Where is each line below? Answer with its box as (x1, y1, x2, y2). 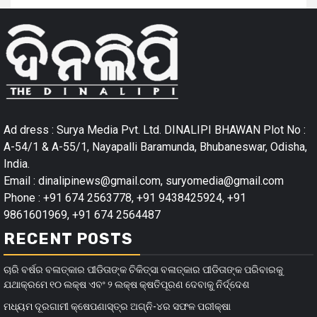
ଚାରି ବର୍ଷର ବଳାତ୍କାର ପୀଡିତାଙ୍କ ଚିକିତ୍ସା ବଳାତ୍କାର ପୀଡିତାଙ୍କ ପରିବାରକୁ (4, 263, 283, 275)
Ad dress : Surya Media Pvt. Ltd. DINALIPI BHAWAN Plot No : (4, 122, 306, 137)
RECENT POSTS (4, 229, 133, 248)
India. (4, 156, 30, 171)
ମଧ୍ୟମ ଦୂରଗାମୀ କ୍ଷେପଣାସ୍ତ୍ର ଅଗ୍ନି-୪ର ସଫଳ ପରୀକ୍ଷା (4, 300, 231, 312)
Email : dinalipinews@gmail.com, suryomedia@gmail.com (4, 173, 284, 188)
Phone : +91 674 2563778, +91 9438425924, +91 (4, 190, 246, 204)
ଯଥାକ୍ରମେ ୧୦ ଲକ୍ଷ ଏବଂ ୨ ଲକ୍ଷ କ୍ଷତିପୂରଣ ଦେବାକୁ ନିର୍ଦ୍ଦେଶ (4, 278, 249, 290)
